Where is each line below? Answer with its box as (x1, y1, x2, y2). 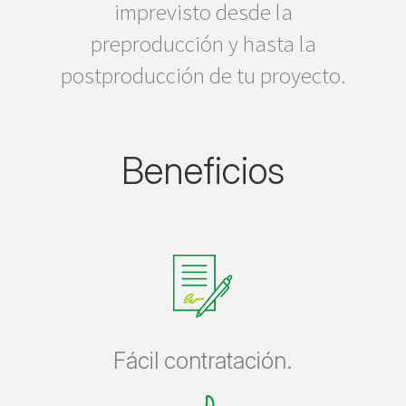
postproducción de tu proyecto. (60, 61, 346, 90)
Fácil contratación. (113, 347, 293, 374)
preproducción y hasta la (90, 29, 316, 58)
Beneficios (121, 148, 285, 193)
